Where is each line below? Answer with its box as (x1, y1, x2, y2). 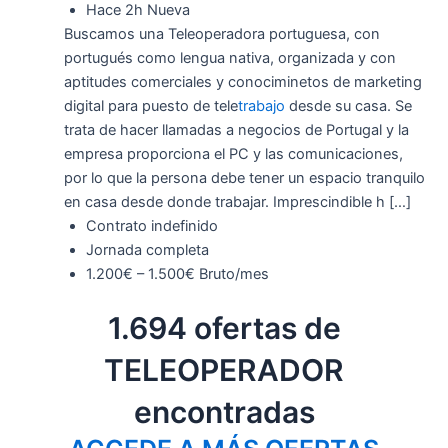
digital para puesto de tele (63, 96, 238, 115)
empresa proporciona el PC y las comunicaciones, (63, 144, 403, 163)
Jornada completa (85, 240, 209, 259)
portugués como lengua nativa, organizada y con (63, 48, 396, 67)
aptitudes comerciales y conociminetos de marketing (63, 72, 422, 91)
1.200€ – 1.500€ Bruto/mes (85, 264, 269, 283)
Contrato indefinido (85, 216, 218, 235)
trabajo (237, 96, 285, 115)
